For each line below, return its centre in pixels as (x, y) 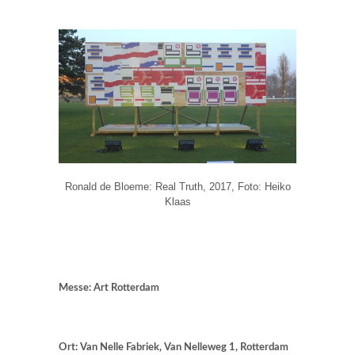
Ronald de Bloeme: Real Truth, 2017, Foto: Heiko (177, 186)
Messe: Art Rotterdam (109, 288)
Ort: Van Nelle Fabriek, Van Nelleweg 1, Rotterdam (174, 348)
